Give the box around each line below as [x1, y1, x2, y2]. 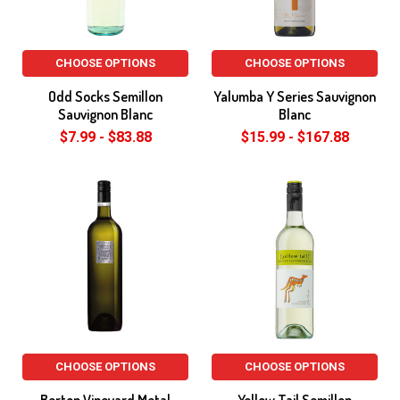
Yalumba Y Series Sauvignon [213, 87, 376, 105]
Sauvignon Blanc [58, 105, 153, 123]
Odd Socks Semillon [48, 87, 162, 105]
